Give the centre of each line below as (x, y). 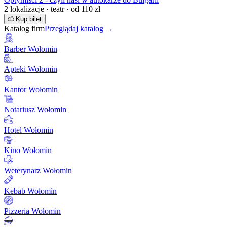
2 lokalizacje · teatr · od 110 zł (52, 9)
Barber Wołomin (31, 49)
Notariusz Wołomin (35, 109)
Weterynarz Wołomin (38, 170)
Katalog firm (24, 28)
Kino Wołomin (28, 150)
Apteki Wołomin (31, 69)
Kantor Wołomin (31, 89)
